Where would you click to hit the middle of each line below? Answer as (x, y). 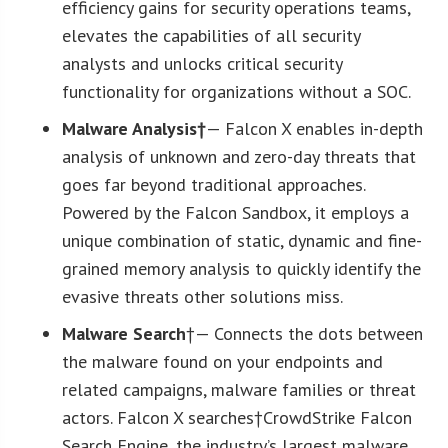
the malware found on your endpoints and (223, 361)
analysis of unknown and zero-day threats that (239, 156)
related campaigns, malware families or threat (239, 389)
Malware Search (124, 333)
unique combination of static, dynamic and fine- (242, 240)
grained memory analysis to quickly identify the (242, 268)
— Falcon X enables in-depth (315, 128)
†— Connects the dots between (305, 333)
